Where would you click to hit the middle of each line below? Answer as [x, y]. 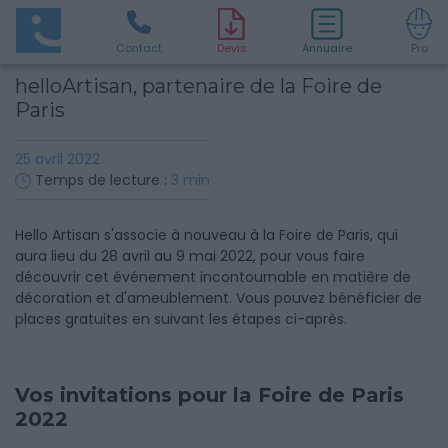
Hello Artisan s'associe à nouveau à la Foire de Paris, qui [206, 235]
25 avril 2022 [57, 159]
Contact [138, 48]
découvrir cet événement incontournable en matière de [213, 277]
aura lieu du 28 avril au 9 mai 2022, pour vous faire [190, 256]
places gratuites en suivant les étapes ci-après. [181, 319]
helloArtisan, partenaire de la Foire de [198, 86]
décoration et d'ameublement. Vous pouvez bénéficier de [218, 298]
